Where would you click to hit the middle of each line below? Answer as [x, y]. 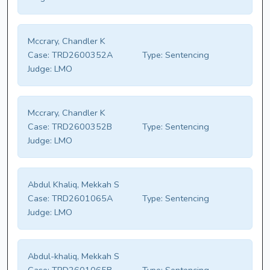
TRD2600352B [81, 127]
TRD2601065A [81, 199]
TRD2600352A [81, 55]
